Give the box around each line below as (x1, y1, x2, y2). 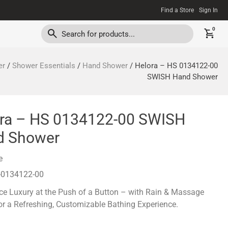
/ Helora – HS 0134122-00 (128, 61, 218, 70)
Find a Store (161, 6, 194, 14)
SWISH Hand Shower (147, 72, 218, 81)
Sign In (199, 6, 218, 14)
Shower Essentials (12, 61, 75, 70)
